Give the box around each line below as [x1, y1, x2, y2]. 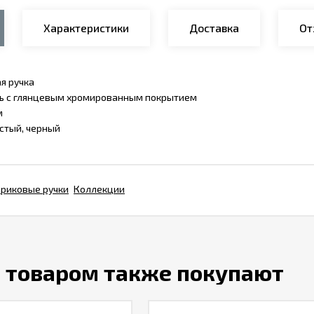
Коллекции [74, 183, 125, 195]
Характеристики [43, 21, 129, 34]
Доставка [189, 21, 239, 34]
